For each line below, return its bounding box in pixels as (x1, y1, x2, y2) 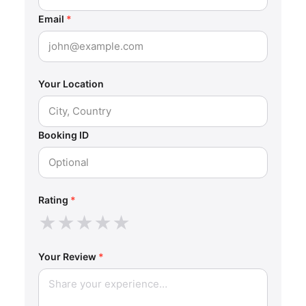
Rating (38, 194, 70, 206)
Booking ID (38, 129, 89, 141)
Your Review (38, 251, 98, 263)
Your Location (38, 78, 104, 90)
